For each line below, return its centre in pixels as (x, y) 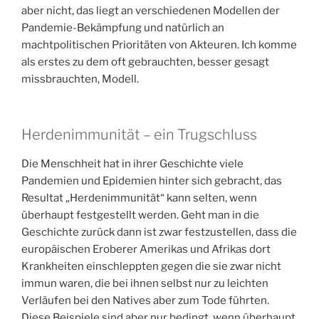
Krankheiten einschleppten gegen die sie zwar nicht (151, 267)
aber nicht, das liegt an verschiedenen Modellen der (151, 10)
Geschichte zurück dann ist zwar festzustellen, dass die (159, 232)
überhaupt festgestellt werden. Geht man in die (140, 215)
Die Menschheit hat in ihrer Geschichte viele (132, 164)
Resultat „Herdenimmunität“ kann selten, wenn (139, 198)
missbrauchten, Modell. (80, 79)
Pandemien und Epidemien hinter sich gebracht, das (152, 181)
